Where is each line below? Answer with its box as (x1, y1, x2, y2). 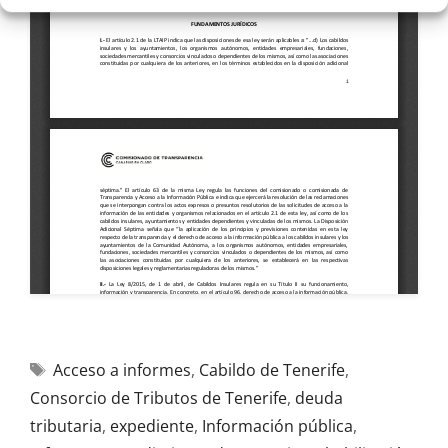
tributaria (30, 415, 102, 437)
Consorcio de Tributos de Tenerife (30, 387, 287, 409)
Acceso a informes (52, 359, 191, 381)
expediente (110, 415, 194, 437)
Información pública (202, 415, 353, 437)
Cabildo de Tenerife (198, 359, 345, 381)
